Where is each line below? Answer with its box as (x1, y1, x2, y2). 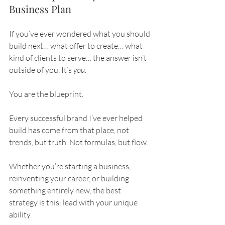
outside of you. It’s (9, 65, 73, 75)
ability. (9, 209, 32, 220)
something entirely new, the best (9, 185, 123, 196)
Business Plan (9, 2, 71, 16)
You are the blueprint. (9, 89, 83, 99)
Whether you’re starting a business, (9, 161, 132, 172)
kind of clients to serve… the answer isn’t (9, 53, 148, 63)
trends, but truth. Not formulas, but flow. (9, 137, 148, 148)
